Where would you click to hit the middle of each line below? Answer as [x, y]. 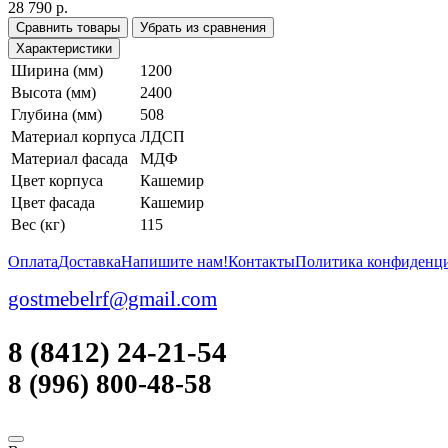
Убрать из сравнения [203, 27]
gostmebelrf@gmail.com [112, 298]
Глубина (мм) [56, 114]
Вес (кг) [38, 224]
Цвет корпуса [57, 180]
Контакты [261, 261]
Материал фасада [69, 158]
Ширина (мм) [57, 70]
